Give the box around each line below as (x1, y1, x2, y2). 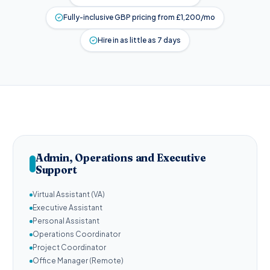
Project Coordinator (33, 243, 106, 253)
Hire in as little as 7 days (97, 35, 181, 45)
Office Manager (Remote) (33, 256, 124, 266)
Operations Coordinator (33, 230, 121, 239)
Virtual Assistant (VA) (33, 190, 105, 199)
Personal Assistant (33, 216, 99, 226)
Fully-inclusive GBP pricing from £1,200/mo (63, 13, 215, 22)
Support (35, 163, 77, 176)
